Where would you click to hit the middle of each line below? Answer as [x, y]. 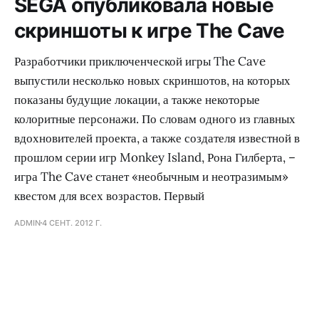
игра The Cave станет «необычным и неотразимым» [151, 176]
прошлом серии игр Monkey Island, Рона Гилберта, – [155, 157]
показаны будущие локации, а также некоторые [137, 99]
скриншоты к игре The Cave [149, 30]
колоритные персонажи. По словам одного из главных [155, 119]
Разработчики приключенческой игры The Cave [140, 61]
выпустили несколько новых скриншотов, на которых [152, 80]
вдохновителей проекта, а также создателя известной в [157, 138]
